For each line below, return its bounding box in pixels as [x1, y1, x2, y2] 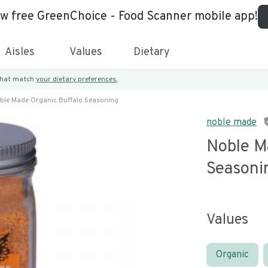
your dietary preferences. [36, 75, 117, 84]
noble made [206, 117, 257, 129]
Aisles [5, 45, 35, 59]
